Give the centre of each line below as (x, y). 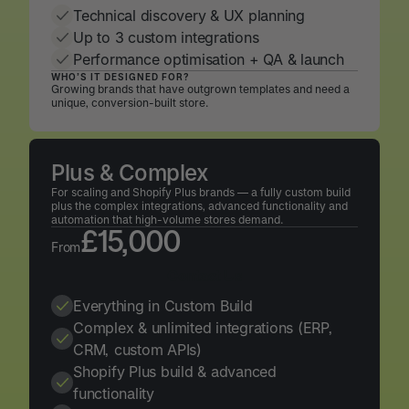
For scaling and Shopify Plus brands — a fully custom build (201, 192)
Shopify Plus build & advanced (175, 372)
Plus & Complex (129, 173)
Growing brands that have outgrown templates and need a (200, 89)
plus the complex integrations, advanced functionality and (199, 206)
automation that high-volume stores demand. (167, 220)
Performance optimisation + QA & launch (209, 59)
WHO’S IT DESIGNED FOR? (121, 77)
